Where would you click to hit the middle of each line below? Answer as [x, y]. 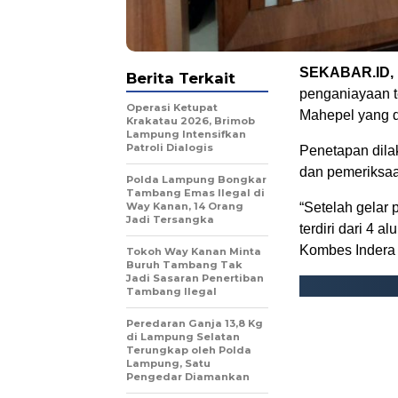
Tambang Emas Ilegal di [195, 192]
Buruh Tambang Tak [184, 264]
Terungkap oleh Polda [189, 350]
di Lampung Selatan [183, 336]
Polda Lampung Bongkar [196, 179]
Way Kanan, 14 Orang [185, 206]
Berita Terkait [181, 78]
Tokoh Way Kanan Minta [194, 251]
